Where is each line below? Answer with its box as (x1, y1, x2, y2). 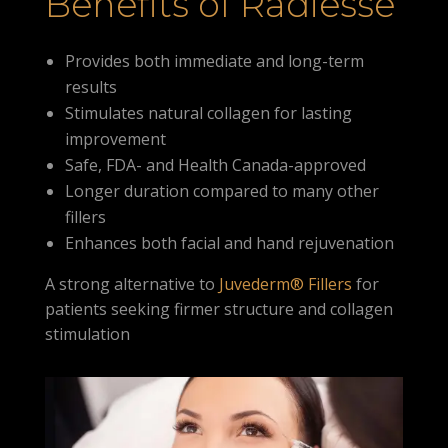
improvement (64, 127, 166, 150)
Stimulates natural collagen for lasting (64, 101, 352, 124)
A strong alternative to (44, 272, 215, 295)
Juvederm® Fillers (218, 272, 352, 295)
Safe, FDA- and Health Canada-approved (64, 153, 366, 176)
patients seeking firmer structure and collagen (44, 297, 393, 320)
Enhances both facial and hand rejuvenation (64, 231, 394, 254)
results (64, 75, 117, 98)
